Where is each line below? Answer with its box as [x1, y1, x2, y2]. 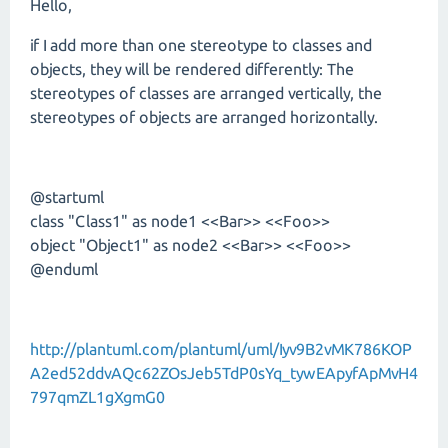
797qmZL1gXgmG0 [30, 388, 165, 406]
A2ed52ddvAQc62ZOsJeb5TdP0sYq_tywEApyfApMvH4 [30, 364, 418, 382]
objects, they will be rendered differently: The [30, 60, 354, 78]
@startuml [30, 188, 104, 206]
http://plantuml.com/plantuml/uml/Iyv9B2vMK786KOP [30, 340, 412, 358]
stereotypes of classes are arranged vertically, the [30, 84, 382, 102]
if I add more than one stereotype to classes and [30, 36, 372, 54]
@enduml [30, 260, 98, 278]
